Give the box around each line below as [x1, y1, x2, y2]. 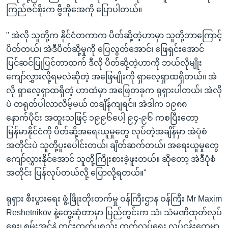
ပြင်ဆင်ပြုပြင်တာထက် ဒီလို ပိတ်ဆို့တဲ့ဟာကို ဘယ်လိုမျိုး [6, 58, 202, 67]
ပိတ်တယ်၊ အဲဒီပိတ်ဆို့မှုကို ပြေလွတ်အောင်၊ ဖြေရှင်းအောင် [6, 44, 204, 53]
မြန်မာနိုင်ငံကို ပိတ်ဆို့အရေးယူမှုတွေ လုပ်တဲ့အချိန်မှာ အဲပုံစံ [6, 127, 207, 136]
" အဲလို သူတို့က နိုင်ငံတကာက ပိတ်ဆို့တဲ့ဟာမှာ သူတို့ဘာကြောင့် [6, 31, 222, 40]
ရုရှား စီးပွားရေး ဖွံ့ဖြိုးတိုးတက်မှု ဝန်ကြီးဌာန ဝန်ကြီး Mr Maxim [6, 194, 222, 203]
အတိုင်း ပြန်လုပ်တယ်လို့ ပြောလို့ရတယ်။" [6, 168, 147, 177]
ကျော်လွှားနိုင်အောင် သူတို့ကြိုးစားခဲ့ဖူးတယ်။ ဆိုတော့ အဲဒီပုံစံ [6, 154, 216, 163]
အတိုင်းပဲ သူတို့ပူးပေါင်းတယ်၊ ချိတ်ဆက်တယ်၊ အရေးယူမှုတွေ [6, 140, 219, 150]
